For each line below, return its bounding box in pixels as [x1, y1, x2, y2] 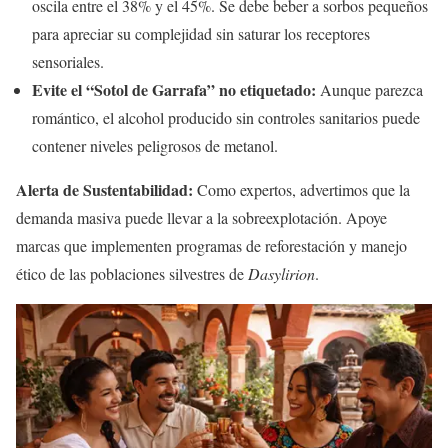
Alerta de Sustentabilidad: [16, 177, 193, 201]
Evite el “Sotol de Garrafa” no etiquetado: [32, 77, 316, 101]
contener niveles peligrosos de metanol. [32, 134, 278, 156]
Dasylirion [248, 262, 315, 284]
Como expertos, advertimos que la [193, 178, 410, 200]
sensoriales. [32, 50, 104, 72]
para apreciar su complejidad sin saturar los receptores [32, 22, 370, 44]
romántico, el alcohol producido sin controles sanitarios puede [32, 106, 420, 128]
